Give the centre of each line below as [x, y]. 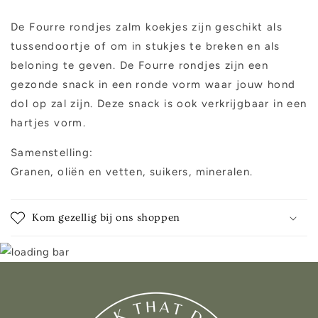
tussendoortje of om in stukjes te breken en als [146, 46]
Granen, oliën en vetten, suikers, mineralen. [132, 172]
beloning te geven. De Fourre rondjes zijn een [139, 66]
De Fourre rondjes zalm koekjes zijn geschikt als [147, 27]
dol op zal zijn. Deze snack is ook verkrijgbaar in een [159, 104]
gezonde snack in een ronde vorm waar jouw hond [153, 85]
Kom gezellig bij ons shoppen [106, 218]
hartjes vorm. [49, 123]
